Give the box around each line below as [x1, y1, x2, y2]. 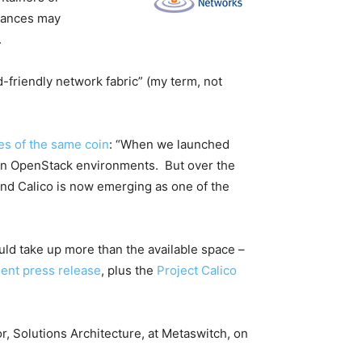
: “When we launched [109, 137, 229, 152]
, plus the [101, 263, 157, 278]
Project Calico [157, 263, 237, 278]
